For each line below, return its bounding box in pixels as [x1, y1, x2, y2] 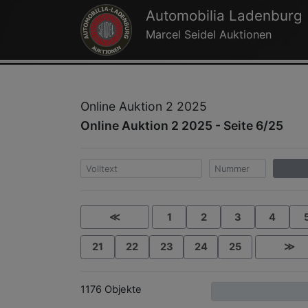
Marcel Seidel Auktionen [145, 27, 272, 42]
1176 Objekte [80, 283, 142, 296]
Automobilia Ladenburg [145, 7, 302, 25]
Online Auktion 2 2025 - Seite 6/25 [80, 118, 283, 133]
